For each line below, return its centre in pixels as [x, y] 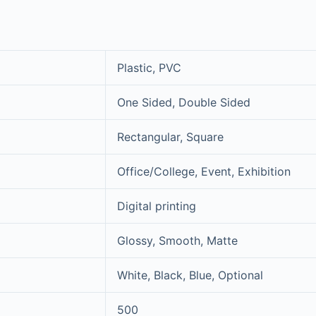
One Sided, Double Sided [183, 102]
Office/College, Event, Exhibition [203, 171]
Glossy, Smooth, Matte [177, 240]
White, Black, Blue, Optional [190, 275]
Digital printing [156, 206]
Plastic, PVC [149, 67]
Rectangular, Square [170, 136]
